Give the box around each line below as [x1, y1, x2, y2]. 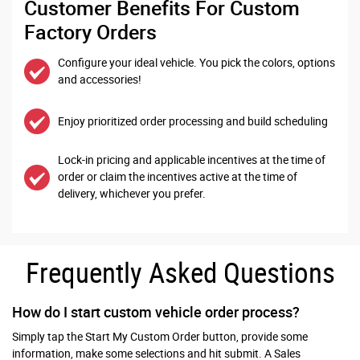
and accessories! [58, 73, 141, 87]
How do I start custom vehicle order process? [12, 304, 300, 321]
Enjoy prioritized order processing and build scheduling [58, 114, 328, 128]
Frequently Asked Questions [25, 257, 335, 291]
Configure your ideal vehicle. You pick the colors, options [58, 56, 335, 70]
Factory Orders [24, 19, 157, 44]
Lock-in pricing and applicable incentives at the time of [58, 153, 325, 167]
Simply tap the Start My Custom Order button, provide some [12, 330, 308, 344]
